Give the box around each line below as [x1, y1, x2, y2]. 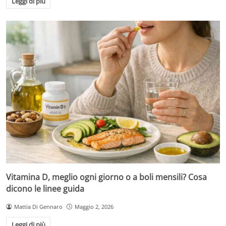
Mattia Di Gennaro [14, 202, 63, 210]
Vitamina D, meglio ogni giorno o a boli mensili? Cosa [6, 171, 207, 183]
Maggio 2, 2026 [74, 202, 114, 210]
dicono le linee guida [6, 183, 84, 194]
